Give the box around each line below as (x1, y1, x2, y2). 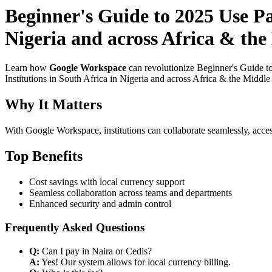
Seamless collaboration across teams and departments (29, 188, 232, 199)
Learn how (5, 63, 49, 73)
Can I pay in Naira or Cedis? (39, 245, 152, 256)
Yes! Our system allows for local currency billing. (39, 256, 231, 267)
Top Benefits (5, 148, 83, 165)
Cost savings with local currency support (29, 177, 185, 188)
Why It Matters (5, 97, 102, 113)
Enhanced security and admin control (29, 199, 171, 209)
